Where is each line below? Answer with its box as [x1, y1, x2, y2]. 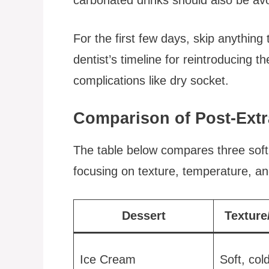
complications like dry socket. [73, 73, 229, 87]
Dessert [121, 209, 166, 223]
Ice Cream [79, 253, 136, 267]
